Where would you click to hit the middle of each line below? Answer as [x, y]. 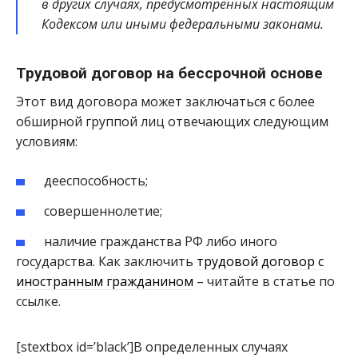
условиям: [47, 142]
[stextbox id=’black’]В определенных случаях [152, 346]
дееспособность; [96, 181]
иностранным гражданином [105, 281]
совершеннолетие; [103, 211]
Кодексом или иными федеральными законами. [183, 24]
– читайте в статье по [264, 281]
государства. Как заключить [106, 261]
